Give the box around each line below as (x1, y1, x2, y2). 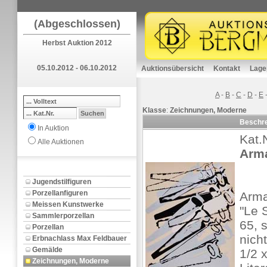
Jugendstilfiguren (32, 178, 91, 186)
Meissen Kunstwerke (32, 200, 104, 209)
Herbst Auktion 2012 (42, 39, 112, 47)
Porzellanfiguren (32, 189, 88, 197)
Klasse (142, 106, 166, 114)
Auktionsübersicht (141, 64, 204, 73)
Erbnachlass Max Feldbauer (32, 234, 127, 243)
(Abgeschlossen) (33, 18, 120, 30)
